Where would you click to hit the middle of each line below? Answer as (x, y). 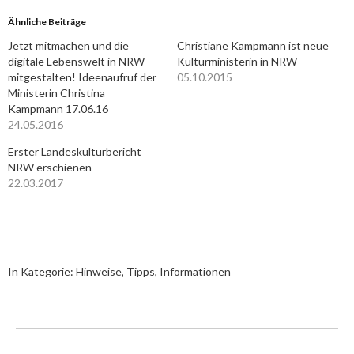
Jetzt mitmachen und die (68, 45)
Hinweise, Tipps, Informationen (153, 271)
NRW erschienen (50, 167)
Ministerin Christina (56, 93)
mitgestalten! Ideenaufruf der (82, 77)
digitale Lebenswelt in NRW (76, 61)
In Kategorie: (42, 271)
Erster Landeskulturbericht (75, 151)
